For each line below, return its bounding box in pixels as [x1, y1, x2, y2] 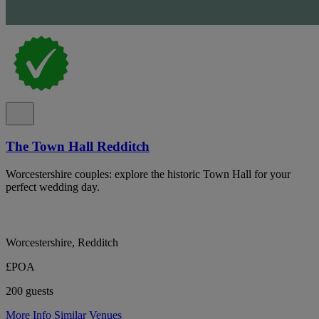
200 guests [6, 284, 53, 297]
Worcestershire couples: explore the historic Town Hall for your [6, 167, 291, 180]
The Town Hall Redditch [6, 139, 150, 155]
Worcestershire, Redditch [6, 236, 118, 249]
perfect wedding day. [6, 180, 100, 193]
